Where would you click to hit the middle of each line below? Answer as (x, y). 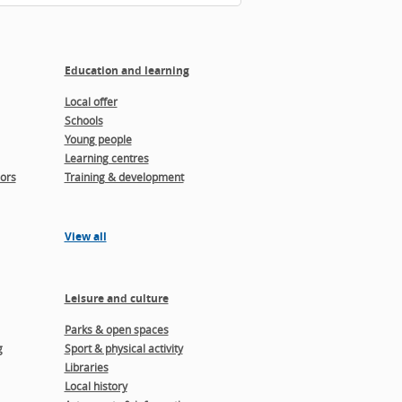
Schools (83, 120)
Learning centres (106, 158)
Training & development (124, 177)
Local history (96, 386)
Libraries (86, 367)
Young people (98, 139)
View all (85, 236)
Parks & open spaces (116, 329)
